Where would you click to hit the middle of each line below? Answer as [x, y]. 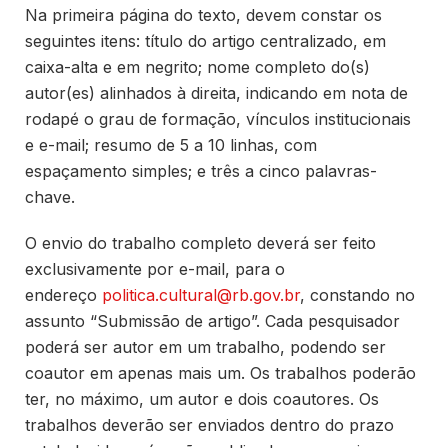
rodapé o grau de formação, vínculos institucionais [218, 118]
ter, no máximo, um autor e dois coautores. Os [202, 399]
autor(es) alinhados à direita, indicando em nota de [216, 92]
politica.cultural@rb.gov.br [201, 295]
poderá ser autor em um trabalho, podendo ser [205, 347]
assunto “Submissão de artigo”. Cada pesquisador [212, 321]
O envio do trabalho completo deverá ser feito [200, 243]
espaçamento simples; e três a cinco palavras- [201, 170]
